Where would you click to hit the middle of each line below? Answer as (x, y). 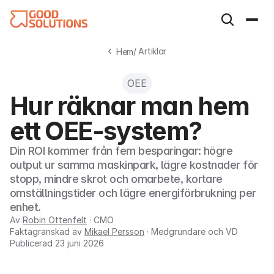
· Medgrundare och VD (191, 231)
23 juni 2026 (80, 243)
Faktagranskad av (46, 231)
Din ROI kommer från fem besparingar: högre (121, 151)
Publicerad (31, 243)
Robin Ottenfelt (55, 220)
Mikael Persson (114, 231)
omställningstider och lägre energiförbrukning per (133, 193)
